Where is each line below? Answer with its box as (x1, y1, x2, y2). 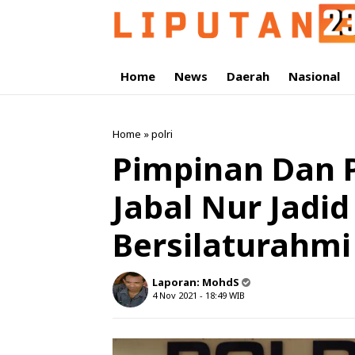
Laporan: (152, 275, 202, 289)
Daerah (227, 68, 269, 84)
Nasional (288, 68, 340, 84)
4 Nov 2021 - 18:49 (152, 289, 227, 301)
